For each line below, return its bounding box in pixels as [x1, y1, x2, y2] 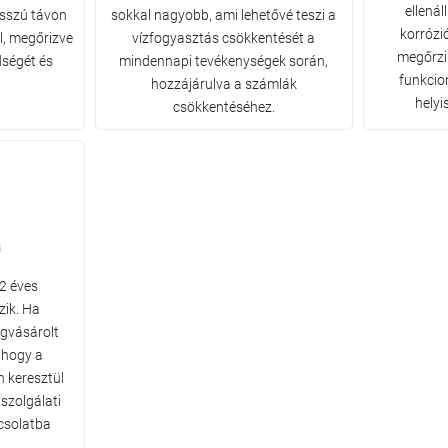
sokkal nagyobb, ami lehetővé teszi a [111, 7, 337, 24]
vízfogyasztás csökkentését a [132, 30, 316, 47]
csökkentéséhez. [172, 99, 275, 116]
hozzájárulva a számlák [150, 76, 297, 93]
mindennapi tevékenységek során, [119, 53, 329, 70]
